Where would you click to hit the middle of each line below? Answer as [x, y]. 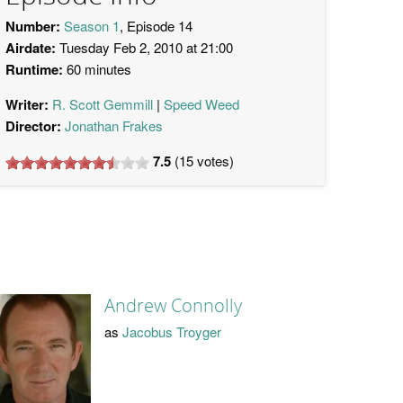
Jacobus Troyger [171, 331]
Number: [33, 26]
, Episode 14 [156, 26]
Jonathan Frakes [114, 125]
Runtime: [34, 69]
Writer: [27, 104]
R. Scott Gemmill [103, 104]
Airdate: [31, 48]
